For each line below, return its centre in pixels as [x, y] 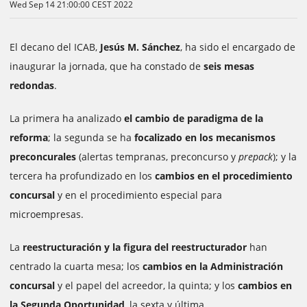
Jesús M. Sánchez [140, 47]
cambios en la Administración [213, 267]
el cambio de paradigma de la [194, 119]
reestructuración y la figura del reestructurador [133, 247]
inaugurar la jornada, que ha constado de [107, 66]
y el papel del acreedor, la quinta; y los [146, 286]
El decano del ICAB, [55, 47]
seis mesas [229, 66]
